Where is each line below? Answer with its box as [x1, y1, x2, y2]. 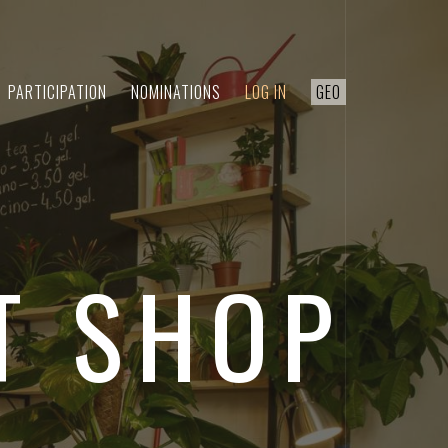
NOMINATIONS [131, 80, 221, 105]
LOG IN [245, 80, 287, 105]
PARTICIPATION [8, 80, 107, 105]
